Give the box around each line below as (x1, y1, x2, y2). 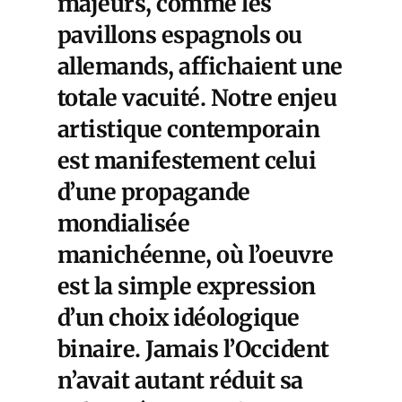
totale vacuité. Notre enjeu (57, 83, 337, 113)
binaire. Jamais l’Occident (57, 335, 329, 364)
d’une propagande (57, 178, 250, 207)
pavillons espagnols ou (57, 21, 302, 50)
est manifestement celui (57, 146, 317, 176)
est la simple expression (57, 272, 316, 301)
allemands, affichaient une (57, 52, 343, 82)
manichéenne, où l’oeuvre (57, 240, 334, 270)
